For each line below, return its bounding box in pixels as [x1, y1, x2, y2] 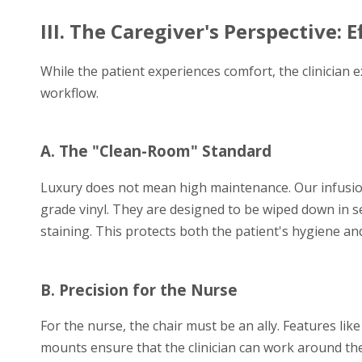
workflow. [40, 83, 99, 102]
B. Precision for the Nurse [40, 279, 238, 300]
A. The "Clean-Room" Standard [40, 141, 271, 162]
